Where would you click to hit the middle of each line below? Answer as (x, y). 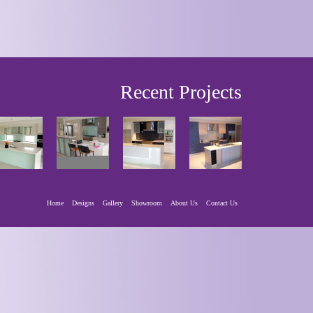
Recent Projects (181, 92)
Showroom (147, 203)
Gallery (113, 203)
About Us (184, 203)
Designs (83, 203)
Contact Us (222, 203)
